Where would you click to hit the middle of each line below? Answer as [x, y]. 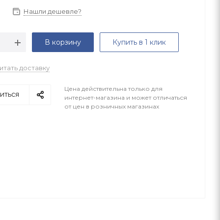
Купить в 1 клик [139, 42]
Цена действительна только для [113, 89]
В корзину [63, 42]
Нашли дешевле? [53, 11]
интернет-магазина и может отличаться [126, 97]
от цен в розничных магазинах [112, 106]
